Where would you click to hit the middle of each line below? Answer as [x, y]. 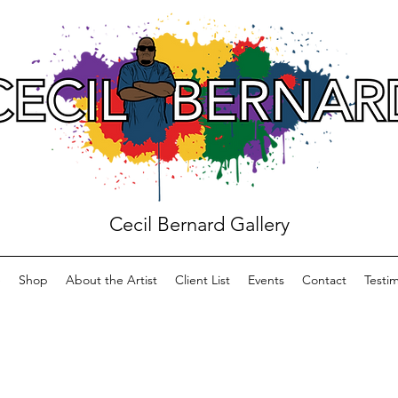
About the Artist [111, 280]
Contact [324, 280]
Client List [203, 280]
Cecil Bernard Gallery [199, 224]
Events [266, 280]
